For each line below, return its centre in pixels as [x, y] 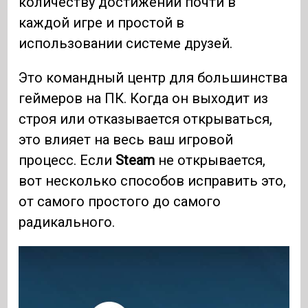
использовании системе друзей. [128, 44]
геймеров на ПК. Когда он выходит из [144, 99]
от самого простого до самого [120, 202]
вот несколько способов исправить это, [153, 181]
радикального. [67, 222]
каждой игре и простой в [102, 23]
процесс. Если [67, 161]
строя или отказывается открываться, [146, 119]
